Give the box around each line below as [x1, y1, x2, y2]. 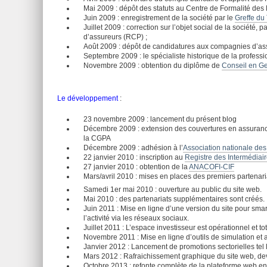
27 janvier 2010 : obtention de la [83, 163, 189, 171]
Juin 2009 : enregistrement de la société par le [83, 14, 235, 22]
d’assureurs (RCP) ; [83, 33, 147, 41]
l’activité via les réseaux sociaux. [83, 214, 189, 222]
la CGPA [83, 134, 111, 142]
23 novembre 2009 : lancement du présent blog [83, 115, 237, 123]
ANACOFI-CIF [189, 163, 234, 171]
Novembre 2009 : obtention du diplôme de [83, 61, 222, 70]
